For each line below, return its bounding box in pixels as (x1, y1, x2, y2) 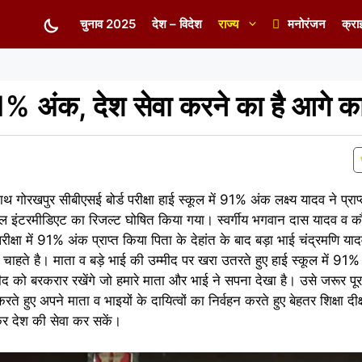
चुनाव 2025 (80, 16, 136, 32)
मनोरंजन (288, 16, 326, 32)
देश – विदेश (152, 16, 202, 32)
